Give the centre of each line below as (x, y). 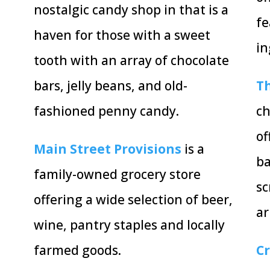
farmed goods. (79, 250)
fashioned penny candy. (108, 111)
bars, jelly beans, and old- (110, 86)
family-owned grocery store (117, 174)
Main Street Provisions (107, 149)
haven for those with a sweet (122, 35)
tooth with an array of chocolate (131, 61)
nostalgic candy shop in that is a (131, 10)
